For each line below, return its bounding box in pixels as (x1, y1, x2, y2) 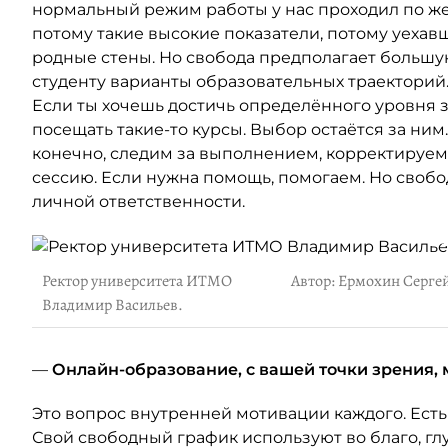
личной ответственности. (32, 192, 245, 211)
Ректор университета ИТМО (42, 269, 232, 292)
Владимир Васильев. (42, 293, 183, 316)
